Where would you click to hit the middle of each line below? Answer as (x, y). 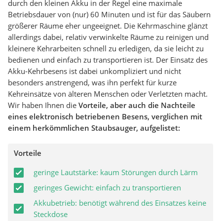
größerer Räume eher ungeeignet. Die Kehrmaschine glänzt (108, 26)
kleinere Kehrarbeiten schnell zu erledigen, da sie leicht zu (106, 49)
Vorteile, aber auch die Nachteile (136, 105)
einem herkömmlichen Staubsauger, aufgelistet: (94, 128)
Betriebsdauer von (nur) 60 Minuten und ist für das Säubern (109, 15)
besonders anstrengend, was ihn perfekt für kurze (92, 83)
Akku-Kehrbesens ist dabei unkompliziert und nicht (94, 71)
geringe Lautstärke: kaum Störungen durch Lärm (116, 172)
